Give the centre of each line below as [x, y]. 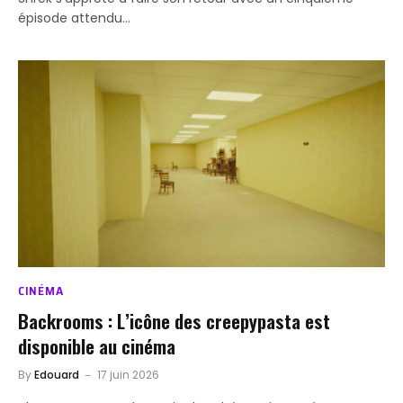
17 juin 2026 [128, 374]
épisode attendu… [74, 18]
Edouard [57, 374]
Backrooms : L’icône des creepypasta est [174, 320]
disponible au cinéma [97, 345]
